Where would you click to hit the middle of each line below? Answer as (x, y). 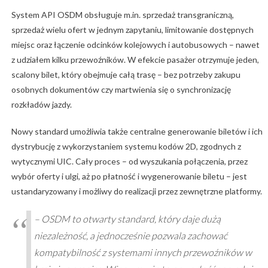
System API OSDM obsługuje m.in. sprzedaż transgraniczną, (122, 15)
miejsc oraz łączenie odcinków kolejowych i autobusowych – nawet (135, 45)
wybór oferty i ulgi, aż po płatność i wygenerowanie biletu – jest (129, 176)
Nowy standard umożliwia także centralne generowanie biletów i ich (137, 132)
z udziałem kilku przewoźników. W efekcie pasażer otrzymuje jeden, (135, 60)
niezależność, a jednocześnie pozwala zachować (130, 236)
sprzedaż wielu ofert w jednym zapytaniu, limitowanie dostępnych (132, 30)
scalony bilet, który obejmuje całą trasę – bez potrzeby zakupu (126, 75)
